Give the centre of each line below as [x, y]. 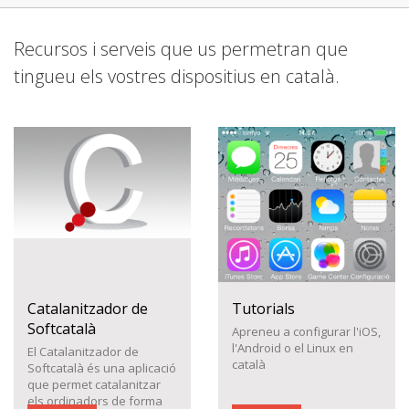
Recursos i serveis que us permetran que [181, 49]
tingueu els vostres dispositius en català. [177, 76]
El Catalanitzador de [83, 351]
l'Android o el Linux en [293, 348]
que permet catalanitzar [94, 384]
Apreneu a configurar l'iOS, [306, 331]
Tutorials [263, 309]
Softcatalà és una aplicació [102, 368]
